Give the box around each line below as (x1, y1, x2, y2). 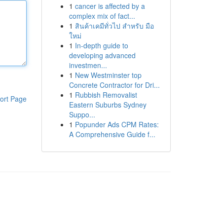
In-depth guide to (74, 40, 128, 50)
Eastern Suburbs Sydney (69, 100, 147, 110)
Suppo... (69, 110, 95, 119)
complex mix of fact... (69, 11, 135, 21)
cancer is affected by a (74, 1, 145, 11)
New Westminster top (74, 70, 142, 80)
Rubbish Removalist (74, 90, 137, 100)
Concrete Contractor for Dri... (69, 80, 160, 90)
